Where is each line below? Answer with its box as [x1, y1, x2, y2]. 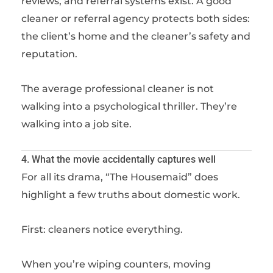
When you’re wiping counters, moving [21, 258, 211, 270]
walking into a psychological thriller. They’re [21, 101, 237, 112]
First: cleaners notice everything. [21, 224, 183, 235]
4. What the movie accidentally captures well [21, 154, 216, 165]
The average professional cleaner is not [21, 83, 214, 94]
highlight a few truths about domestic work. [21, 189, 240, 200]
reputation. [21, 48, 77, 60]
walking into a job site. [21, 118, 132, 130]
